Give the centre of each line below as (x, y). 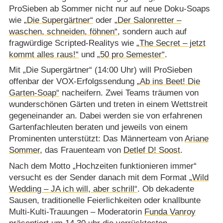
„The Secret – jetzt (171, 43)
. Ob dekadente (166, 189)
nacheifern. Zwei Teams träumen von (129, 93)
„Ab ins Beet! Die (168, 82)
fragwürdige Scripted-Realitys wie (72, 43)
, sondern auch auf (152, 31)
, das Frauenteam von (81, 150)
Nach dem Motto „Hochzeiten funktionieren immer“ (103, 166)
